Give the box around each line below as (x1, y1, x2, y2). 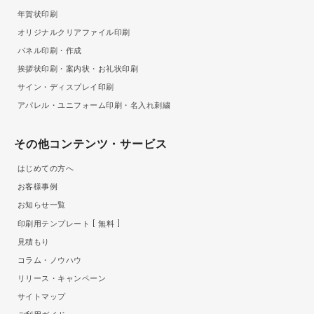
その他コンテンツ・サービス (14, 137, 168, 151)
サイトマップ (18, 292, 66, 301)
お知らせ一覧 (18, 200, 66, 210)
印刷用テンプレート (18, 219, 93, 228)
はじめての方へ (18, 164, 74, 174)
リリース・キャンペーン (18, 273, 107, 283)
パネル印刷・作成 (18, 46, 82, 56)
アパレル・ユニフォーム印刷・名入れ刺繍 (18, 101, 171, 111)
